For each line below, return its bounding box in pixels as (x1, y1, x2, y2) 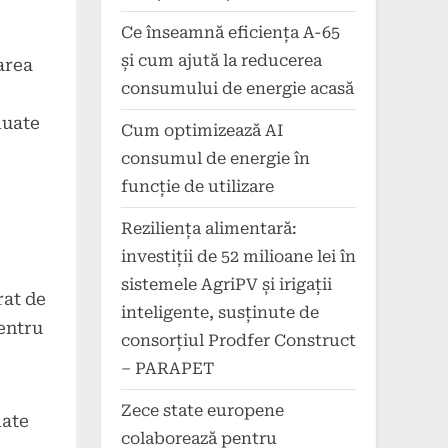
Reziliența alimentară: (121, 218, 297, 238)
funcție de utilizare (121, 176, 274, 196)
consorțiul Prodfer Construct (121, 330, 356, 350)
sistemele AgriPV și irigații (121, 274, 332, 294)
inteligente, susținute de (121, 302, 319, 322)
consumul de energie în (121, 148, 310, 168)
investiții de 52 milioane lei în (121, 246, 356, 266)
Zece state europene (121, 400, 284, 420)
